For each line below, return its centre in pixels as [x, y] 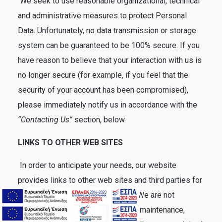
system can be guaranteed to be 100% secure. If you [109, 45]
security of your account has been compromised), [103, 90]
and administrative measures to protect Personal [102, 16]
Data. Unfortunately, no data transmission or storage [107, 30]
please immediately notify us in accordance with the [108, 105]
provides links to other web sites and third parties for [110, 180]
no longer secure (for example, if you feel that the [103, 75]
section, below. [100, 120]
